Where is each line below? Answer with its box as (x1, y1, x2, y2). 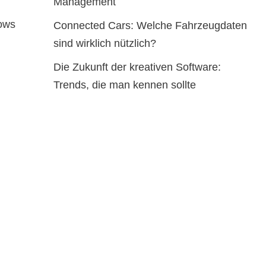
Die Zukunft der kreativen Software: (53, 61, 221, 73)
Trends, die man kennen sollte (53, 79, 196, 91)
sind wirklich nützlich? (53, 37, 156, 49)
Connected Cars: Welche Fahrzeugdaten (53, 20, 247, 31)
